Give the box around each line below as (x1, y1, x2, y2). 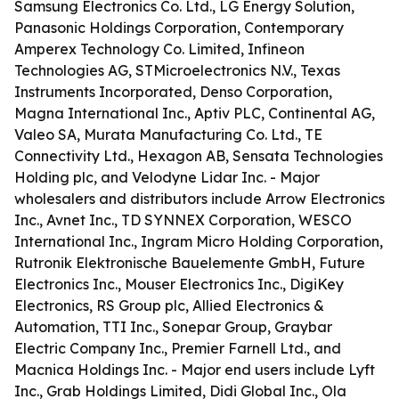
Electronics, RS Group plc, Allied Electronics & (14, 297, 324, 314)
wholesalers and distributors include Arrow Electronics (14, 190, 385, 208)
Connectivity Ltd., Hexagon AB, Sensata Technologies (14, 147, 383, 165)
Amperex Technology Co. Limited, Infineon (14, 40, 305, 58)
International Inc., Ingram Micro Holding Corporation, (14, 232, 383, 250)
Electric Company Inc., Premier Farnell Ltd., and (14, 339, 341, 357)
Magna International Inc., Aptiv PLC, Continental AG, (14, 104, 375, 122)
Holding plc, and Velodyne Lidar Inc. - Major (14, 168, 320, 186)
